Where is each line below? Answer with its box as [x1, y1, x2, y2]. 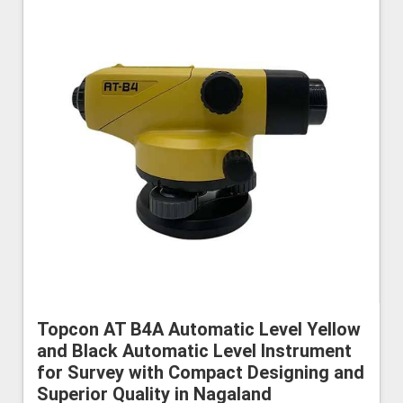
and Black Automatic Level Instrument [37, 340, 352, 363]
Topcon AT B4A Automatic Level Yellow [37, 318, 361, 341]
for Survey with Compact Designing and [37, 362, 364, 384]
